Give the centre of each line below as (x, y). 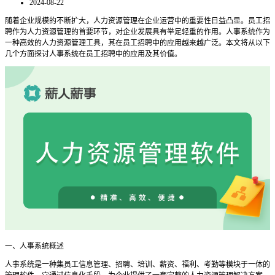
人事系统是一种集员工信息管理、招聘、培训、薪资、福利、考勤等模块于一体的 (137, 265)
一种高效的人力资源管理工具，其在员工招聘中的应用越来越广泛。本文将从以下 (137, 43)
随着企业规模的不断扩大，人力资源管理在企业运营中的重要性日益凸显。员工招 (137, 21)
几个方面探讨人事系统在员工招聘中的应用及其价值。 (93, 54)
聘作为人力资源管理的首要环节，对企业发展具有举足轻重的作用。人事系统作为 (137, 32)
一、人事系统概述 (34, 246)
